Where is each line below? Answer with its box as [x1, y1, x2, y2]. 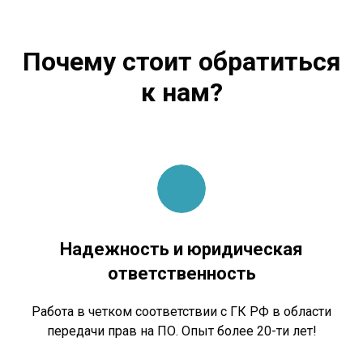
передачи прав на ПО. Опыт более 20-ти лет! [46, 323, 317, 340]
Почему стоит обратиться [22, 46, 341, 78]
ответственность [107, 263, 256, 284]
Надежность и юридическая [60, 239, 303, 260]
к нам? [140, 77, 223, 109]
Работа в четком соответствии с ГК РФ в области [32, 304, 331, 320]
